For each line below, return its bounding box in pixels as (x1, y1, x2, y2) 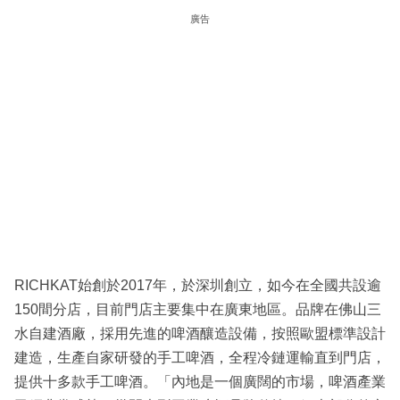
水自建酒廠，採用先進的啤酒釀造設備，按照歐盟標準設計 (14, 325, 386, 341)
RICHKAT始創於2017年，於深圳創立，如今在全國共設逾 (14, 277, 381, 293)
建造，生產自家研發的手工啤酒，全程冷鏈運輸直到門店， (14, 349, 386, 365)
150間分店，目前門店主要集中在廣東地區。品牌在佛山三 (14, 301, 381, 317)
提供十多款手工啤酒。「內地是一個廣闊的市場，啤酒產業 (14, 373, 386, 389)
